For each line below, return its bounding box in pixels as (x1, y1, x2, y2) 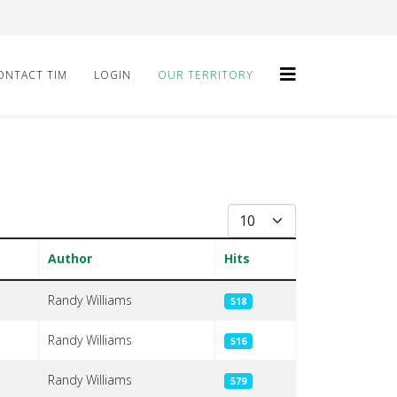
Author (48, 250, 92, 267)
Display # (227, 205, 280, 222)
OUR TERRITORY (158, 67, 253, 82)
